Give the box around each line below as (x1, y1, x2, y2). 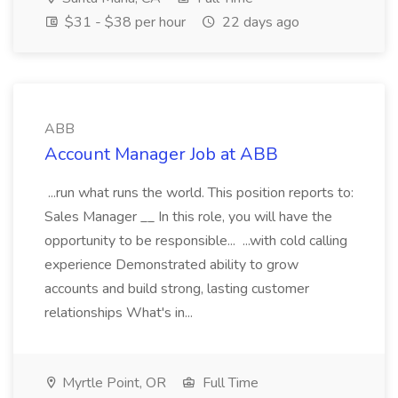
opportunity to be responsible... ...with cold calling (44, 231, 347, 251)
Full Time (199, 373, 259, 393)
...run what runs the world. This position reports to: (44, 183, 354, 203)
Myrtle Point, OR (59, 373, 166, 393)
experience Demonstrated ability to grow (44, 255, 298, 275)
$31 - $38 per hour (61, 12, 186, 32)
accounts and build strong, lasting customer (44, 279, 309, 298)
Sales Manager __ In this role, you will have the (44, 207, 332, 227)
